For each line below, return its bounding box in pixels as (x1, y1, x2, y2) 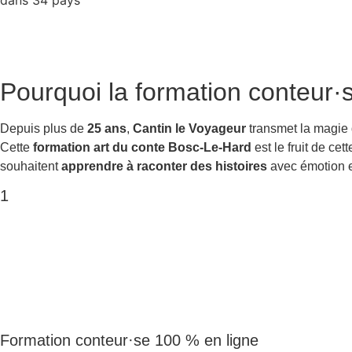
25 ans (87, 122, 126, 136)
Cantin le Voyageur (133, 122, 246, 136)
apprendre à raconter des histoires (61, 159, 267, 174)
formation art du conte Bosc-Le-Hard (33, 141, 251, 155)
